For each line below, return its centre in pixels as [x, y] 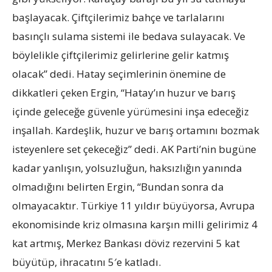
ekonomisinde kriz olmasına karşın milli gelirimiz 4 [135, 224]
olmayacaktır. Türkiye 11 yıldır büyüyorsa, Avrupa [134, 205]
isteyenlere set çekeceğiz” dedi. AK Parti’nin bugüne [134, 149]
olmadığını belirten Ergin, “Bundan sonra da [118, 186]
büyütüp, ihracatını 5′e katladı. [87, 262]
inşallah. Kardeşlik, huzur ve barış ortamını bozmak [136, 130]
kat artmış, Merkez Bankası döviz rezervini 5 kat [126, 243]
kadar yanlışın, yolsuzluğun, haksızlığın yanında [127, 168]
